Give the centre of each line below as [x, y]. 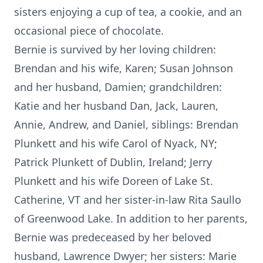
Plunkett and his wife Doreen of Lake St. [114, 181]
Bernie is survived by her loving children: [115, 49]
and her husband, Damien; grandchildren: [118, 87]
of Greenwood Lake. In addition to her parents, [131, 218]
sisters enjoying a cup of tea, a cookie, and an [128, 12]
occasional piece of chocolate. [89, 31]
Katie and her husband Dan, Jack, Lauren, [116, 106]
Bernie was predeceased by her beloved [113, 237]
